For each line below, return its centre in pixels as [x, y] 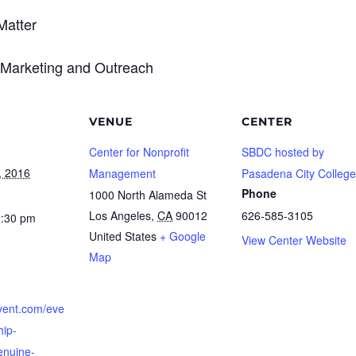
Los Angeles [120, 216]
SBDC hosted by [283, 152]
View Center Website [294, 240]
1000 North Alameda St [148, 195]
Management [122, 174]
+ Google [183, 236]
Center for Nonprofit [139, 152]
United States [123, 236]
